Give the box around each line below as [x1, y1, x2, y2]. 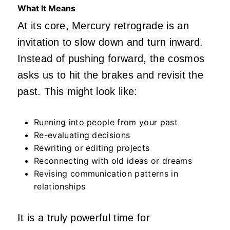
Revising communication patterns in [34, 168, 178, 179]
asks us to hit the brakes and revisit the [17, 69, 204, 81]
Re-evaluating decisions [34, 129, 130, 140]
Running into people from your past [34, 117, 178, 127]
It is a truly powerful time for [17, 212, 150, 223]
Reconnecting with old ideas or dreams [34, 155, 192, 166]
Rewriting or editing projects [34, 142, 150, 153]
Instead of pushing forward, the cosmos [17, 52, 205, 64]
